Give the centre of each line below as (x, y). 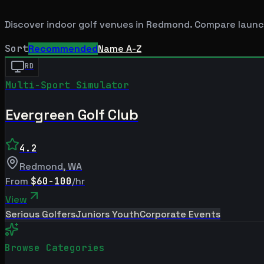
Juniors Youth (108, 214)
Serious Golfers (40, 214)
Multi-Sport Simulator (67, 85)
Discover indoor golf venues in (75, 24)
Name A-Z (120, 48)
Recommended (63, 48)
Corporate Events (180, 214)
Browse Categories (55, 247)
